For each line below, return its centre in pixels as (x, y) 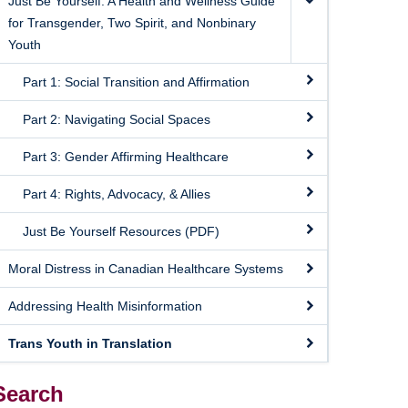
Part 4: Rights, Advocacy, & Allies (117, 194)
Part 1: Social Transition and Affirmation (136, 82)
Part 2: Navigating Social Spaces (117, 119)
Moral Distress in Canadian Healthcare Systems (146, 269)
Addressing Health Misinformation (105, 306)
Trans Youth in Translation (90, 343)
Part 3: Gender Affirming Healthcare (126, 157)
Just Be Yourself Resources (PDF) (121, 231)
